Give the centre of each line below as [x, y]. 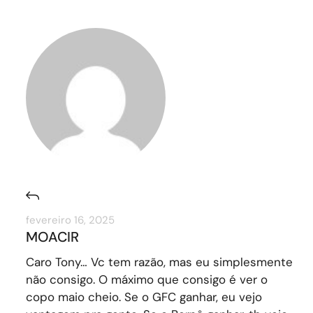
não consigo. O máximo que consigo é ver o [146, 279]
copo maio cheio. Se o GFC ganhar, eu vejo [144, 297]
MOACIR [52, 236]
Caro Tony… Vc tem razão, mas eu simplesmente [159, 262]
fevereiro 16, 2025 [70, 220]
